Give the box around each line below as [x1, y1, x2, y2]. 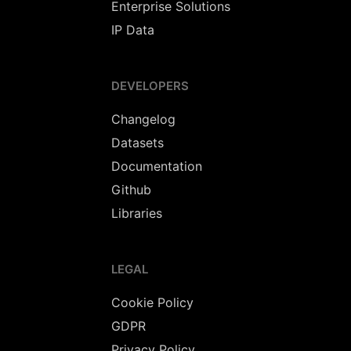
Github [111, 182, 151, 197]
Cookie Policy [111, 295, 194, 310]
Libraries [111, 205, 162, 221]
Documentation [111, 158, 202, 174]
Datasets [111, 135, 164, 150]
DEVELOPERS [111, 78, 189, 93]
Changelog [111, 111, 175, 127]
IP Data [111, 22, 154, 38]
